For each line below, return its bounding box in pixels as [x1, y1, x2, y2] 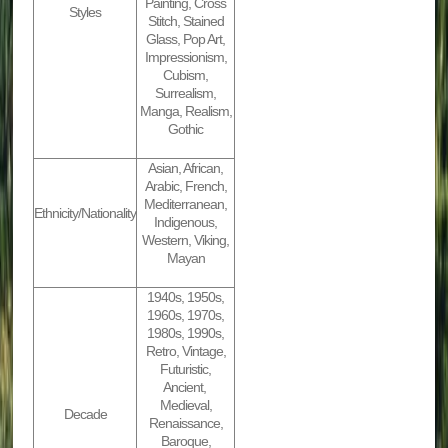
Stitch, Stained [147, 13, 224, 30]
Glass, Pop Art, [146, 31, 226, 48]
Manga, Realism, [139, 103, 232, 120]
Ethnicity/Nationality [34, 205, 137, 222]
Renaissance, [148, 415, 223, 432]
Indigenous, [154, 214, 218, 231]
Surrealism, [155, 85, 217, 102]
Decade [63, 406, 107, 423]
